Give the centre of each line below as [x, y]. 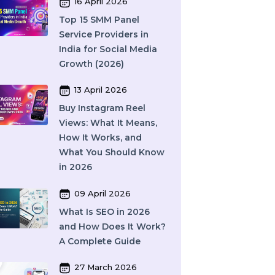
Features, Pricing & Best [163, 20]
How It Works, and [150, 210]
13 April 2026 [149, 158]
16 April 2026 [150, 63]
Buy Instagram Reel [152, 179]
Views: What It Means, [158, 195]
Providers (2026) [145, 36]
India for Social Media [158, 115]
